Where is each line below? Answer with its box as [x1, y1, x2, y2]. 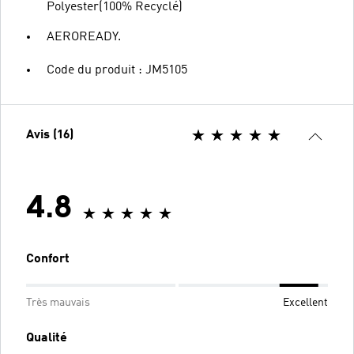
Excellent [283, 296, 328, 308]
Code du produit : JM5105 [47, 63, 187, 77]
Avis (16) [26, 128, 73, 141]
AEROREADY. [47, 30, 121, 43]
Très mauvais [26, 296, 90, 308]
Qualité [26, 331, 67, 345]
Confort [26, 252, 70, 265]
